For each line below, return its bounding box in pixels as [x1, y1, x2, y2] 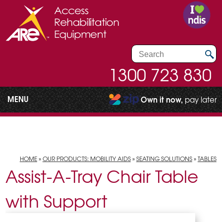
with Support [5, 188, 108, 213]
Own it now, [141, 93, 183, 106]
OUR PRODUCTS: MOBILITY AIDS [42, 154, 131, 163]
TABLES [197, 154, 217, 163]
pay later [183, 94, 217, 106]
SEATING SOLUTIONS [136, 154, 192, 163]
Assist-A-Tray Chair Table [5, 164, 199, 188]
